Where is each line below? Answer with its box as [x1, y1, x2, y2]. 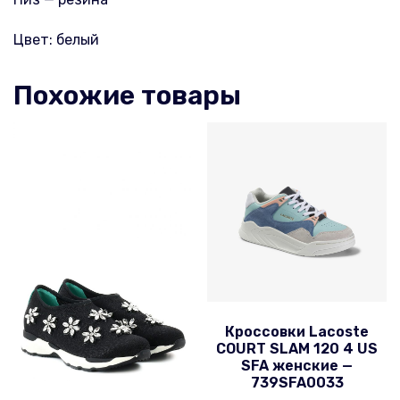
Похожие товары [13, 79, 241, 112]
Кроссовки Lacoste [225, 323, 370, 341]
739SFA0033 [250, 374, 344, 392]
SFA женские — [241, 357, 354, 375]
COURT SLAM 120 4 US [216, 340, 379, 358]
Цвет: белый [13, 30, 99, 48]
